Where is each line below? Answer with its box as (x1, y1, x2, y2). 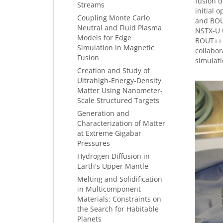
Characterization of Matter (77, 118, 165, 128)
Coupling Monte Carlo (77, 13, 150, 22)
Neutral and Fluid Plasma (77, 23, 162, 32)
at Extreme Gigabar (77, 128, 141, 138)
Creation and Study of (77, 66, 150, 75)
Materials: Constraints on (77, 194, 161, 204)
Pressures (77, 138, 110, 148)
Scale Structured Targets (77, 96, 159, 105)
